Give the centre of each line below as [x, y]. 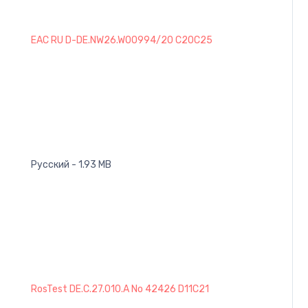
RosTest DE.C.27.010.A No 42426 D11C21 [120, 289]
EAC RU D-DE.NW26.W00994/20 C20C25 [122, 40]
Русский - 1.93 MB [71, 164]
